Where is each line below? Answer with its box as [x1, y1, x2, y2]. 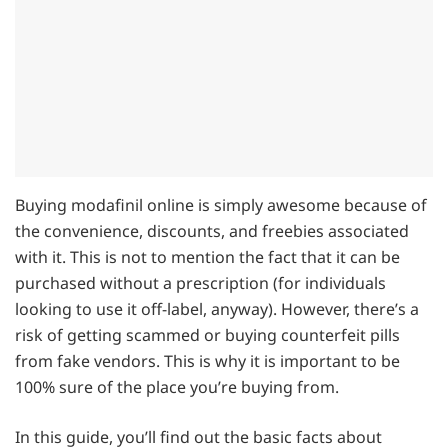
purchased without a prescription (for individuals [15, 271, 386, 294]
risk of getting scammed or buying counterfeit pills [15, 323, 400, 346]
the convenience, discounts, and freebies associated [15, 219, 409, 242]
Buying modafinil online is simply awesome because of [15, 193, 427, 216]
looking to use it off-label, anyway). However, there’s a [15, 297, 419, 320]
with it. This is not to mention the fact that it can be [15, 245, 400, 268]
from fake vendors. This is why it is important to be [15, 349, 400, 372]
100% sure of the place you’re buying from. [15, 375, 339, 398]
